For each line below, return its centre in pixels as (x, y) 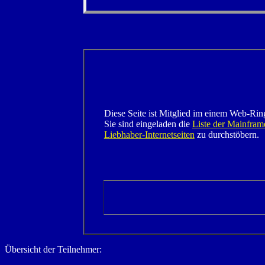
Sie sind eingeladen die (148, 124)
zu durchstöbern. (227, 135)
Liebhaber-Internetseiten (149, 135)
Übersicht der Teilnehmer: (53, 250)
